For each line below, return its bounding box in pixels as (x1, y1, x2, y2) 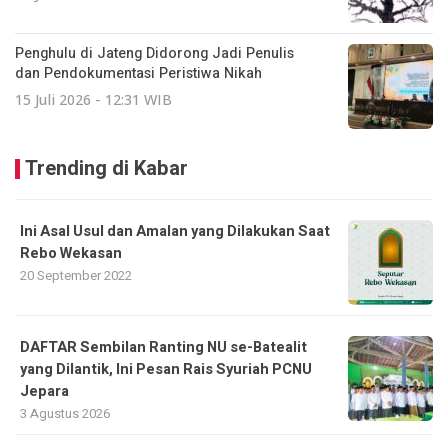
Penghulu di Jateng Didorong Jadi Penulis (15, 42, 294, 64)
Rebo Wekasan (20, 242, 122, 264)
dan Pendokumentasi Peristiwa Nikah (15, 62, 262, 84)
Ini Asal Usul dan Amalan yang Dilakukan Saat (20, 220, 330, 242)
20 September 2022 (20, 265, 132, 285)
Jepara (20, 380, 69, 402)
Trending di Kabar (25, 153, 188, 183)
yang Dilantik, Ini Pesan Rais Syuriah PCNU (20, 358, 312, 380)
